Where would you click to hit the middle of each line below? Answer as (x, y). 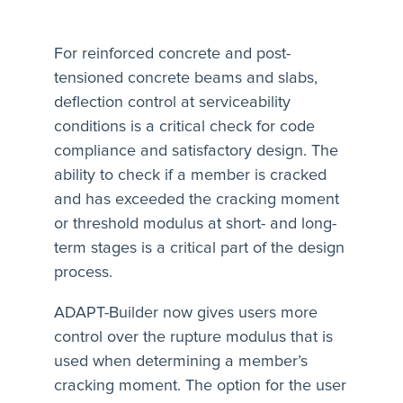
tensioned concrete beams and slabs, (186, 78)
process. (83, 272)
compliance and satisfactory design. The (196, 151)
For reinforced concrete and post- (172, 54)
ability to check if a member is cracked (190, 175)
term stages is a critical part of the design (199, 248)
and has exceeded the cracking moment (197, 199)
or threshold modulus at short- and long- (195, 224)
